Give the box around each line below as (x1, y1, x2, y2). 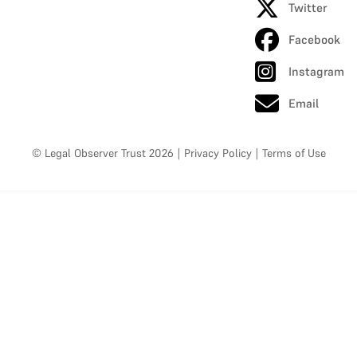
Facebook (288, 32, 341, 47)
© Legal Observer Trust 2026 (31, 146, 174, 160)
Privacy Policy (183, 146, 252, 160)
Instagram (288, 64, 345, 79)
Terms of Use (261, 146, 326, 160)
